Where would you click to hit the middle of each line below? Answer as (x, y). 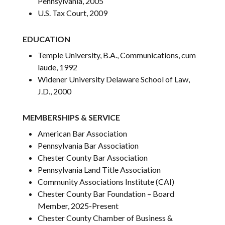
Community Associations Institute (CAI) (106, 182)
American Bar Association (83, 133)
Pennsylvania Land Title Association (99, 170)
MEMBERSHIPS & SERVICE (72, 117)
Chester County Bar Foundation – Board (106, 194)
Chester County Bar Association (93, 157)
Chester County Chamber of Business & (105, 218)
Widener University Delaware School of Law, (114, 79)
